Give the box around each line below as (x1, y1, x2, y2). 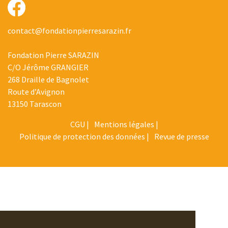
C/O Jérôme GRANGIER (8, 62, 89, 73)
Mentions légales (94, 119, 154, 130)
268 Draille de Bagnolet (8, 74, 89, 85)
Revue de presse (154, 131, 209, 142)
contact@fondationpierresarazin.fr (8, 25, 131, 36)
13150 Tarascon (8, 99, 62, 109)
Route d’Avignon (8, 87, 65, 97)
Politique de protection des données (19, 131, 145, 142)
